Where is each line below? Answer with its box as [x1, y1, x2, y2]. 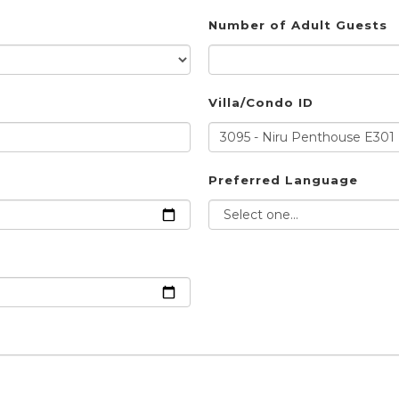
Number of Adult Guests [208, 18, 387, 33]
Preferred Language [208, 173, 358, 188]
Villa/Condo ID [208, 95, 313, 110]
